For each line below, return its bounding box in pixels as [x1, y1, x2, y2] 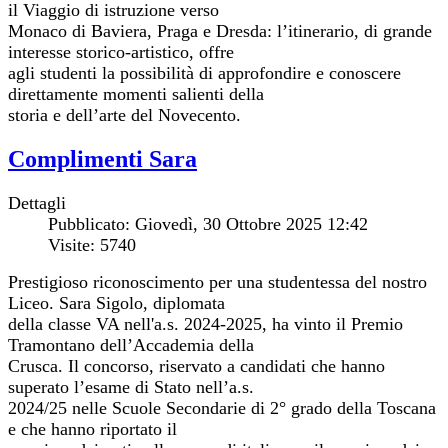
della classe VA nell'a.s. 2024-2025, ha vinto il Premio [8, 313, 403, 334]
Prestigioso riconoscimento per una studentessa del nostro [8, 271, 427, 292]
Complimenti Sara [8, 145, 197, 172]
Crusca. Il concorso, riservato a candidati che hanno [8, 355, 385, 376]
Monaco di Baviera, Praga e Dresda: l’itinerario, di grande [8, 20, 432, 41]
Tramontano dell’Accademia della [8, 334, 254, 355]
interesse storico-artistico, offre [8, 41, 234, 62]
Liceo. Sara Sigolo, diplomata [8, 292, 225, 313]
